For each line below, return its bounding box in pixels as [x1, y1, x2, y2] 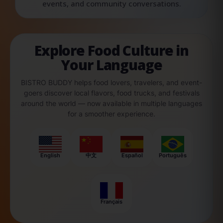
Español [121, 152, 143, 159]
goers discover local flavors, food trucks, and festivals [23, 88, 200, 97]
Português [159, 152, 187, 159]
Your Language [61, 55, 162, 74]
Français [101, 198, 122, 206]
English [40, 152, 60, 159]
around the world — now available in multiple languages [21, 99, 202, 108]
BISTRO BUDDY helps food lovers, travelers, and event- [21, 78, 202, 87]
